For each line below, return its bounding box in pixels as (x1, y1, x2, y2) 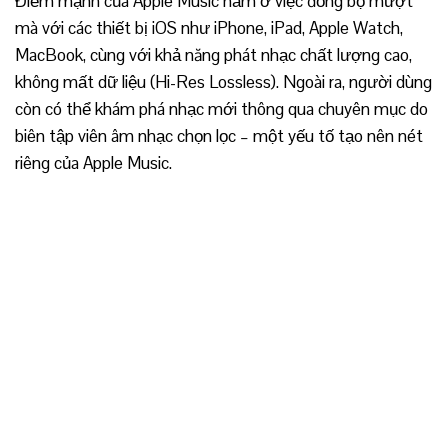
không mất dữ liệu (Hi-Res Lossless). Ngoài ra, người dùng (15, 71, 432, 93)
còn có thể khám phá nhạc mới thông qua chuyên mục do (15, 98, 428, 120)
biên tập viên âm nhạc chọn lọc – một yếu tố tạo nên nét (15, 125, 423, 147)
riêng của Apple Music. (15, 152, 172, 174)
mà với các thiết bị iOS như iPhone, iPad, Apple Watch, (15, 17, 403, 39)
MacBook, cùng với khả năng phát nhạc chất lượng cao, (15, 44, 412, 66)
